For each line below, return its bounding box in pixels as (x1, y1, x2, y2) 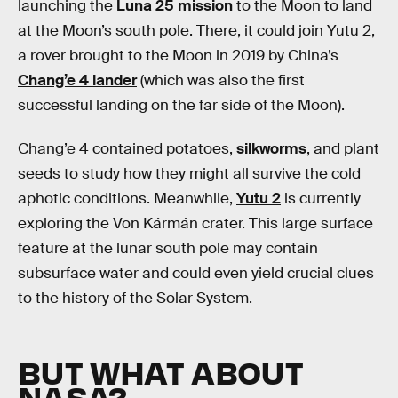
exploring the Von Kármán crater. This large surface (18, 214, 373, 234)
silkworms (236, 139, 306, 159)
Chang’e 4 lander (18, 70, 137, 90)
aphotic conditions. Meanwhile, (18, 189, 236, 209)
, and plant (306, 139, 379, 159)
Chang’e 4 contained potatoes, (18, 139, 236, 159)
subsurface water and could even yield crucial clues (18, 264, 374, 283)
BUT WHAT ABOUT (18, 351, 304, 393)
